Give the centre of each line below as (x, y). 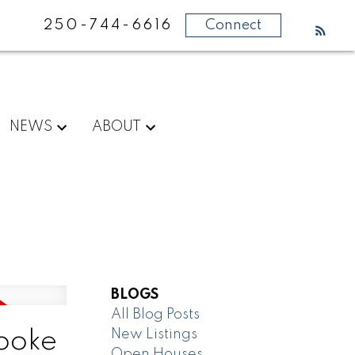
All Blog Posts (156, 314)
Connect (234, 25)
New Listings (155, 334)
